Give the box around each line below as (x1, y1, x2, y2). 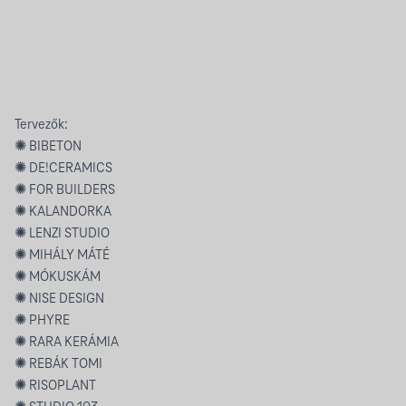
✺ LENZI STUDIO (14, 227, 110, 241)
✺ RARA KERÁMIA (14, 335, 119, 350)
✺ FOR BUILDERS (14, 183, 115, 198)
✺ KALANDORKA (14, 205, 111, 219)
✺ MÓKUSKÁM (14, 270, 101, 285)
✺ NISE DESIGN (14, 292, 104, 306)
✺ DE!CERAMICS (14, 161, 112, 176)
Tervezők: (14, 118, 68, 132)
